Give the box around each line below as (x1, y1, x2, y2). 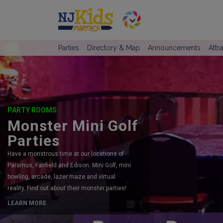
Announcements (148, 43, 201, 52)
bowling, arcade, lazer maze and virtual (7, 173, 115, 180)
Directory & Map (87, 43, 140, 52)
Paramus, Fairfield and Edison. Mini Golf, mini (7, 161, 131, 169)
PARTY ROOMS (7, 106, 57, 114)
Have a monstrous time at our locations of (7, 150, 124, 157)
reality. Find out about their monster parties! (7, 184, 126, 192)
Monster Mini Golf (7, 116, 138, 134)
